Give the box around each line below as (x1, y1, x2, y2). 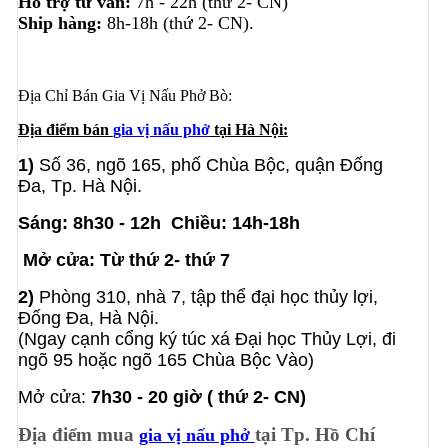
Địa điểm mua (17, 423, 139, 445)
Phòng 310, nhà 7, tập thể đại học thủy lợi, (33, 286, 378, 307)
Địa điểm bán (17, 120, 113, 138)
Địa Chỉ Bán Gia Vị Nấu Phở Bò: (17, 86, 232, 104)
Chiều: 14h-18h (170, 212, 300, 233)
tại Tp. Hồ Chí (254, 423, 375, 445)
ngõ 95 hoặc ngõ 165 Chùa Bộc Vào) (17, 349, 314, 370)
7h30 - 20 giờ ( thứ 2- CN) (90, 386, 306, 407)
